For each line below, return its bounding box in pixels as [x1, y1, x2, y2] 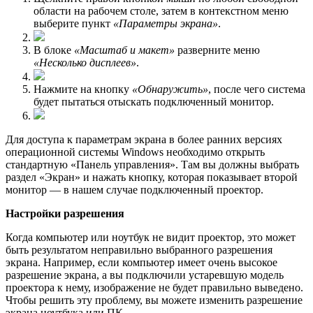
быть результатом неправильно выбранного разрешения [6, 244, 272, 256]
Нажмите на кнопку [34, 83, 132, 96]
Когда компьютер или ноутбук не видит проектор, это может [6, 231, 296, 244]
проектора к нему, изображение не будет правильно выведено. [6, 282, 303, 294]
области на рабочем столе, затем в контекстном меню [34, 5, 289, 17]
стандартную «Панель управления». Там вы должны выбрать [6, 159, 299, 171]
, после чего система [208, 83, 305, 96]
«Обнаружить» [132, 83, 208, 96]
